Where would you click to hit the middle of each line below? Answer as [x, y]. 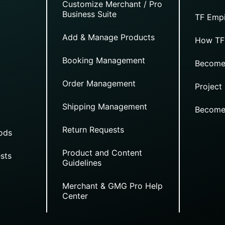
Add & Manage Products [108, 37]
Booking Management [103, 60]
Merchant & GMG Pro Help [112, 186]
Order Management [99, 83]
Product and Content [102, 152]
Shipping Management [104, 106]
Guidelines [82, 162]
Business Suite [89, 14]
